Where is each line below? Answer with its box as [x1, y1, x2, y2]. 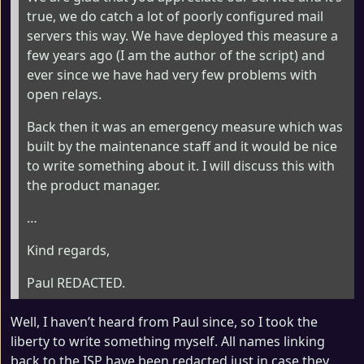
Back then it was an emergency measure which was [27, 118, 343, 136]
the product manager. [27, 176, 160, 194]
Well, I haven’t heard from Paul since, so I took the [11, 313, 318, 331]
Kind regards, [27, 241, 110, 259]
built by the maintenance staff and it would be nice [27, 137, 337, 155]
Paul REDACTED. [27, 274, 125, 292]
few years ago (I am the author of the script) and [27, 46, 325, 64]
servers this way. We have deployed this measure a [27, 27, 338, 45]
